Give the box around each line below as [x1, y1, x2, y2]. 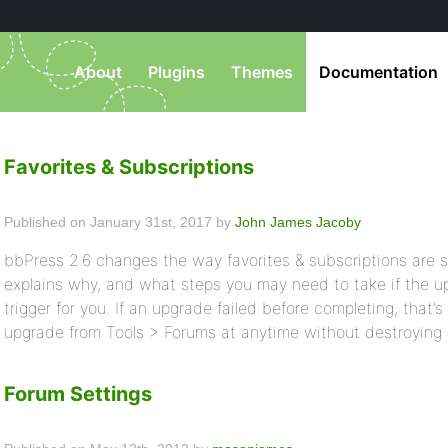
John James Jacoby [235, 214, 361, 230]
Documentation [319, 62, 438, 82]
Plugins [148, 62, 205, 82]
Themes [231, 62, 293, 82]
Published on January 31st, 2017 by [4, 214, 235, 230]
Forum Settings [4, 382, 152, 406]
